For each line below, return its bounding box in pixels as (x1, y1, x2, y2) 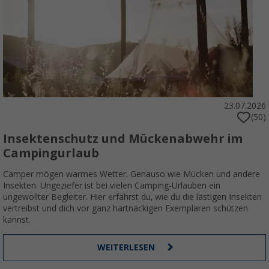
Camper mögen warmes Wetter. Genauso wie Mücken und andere (3, 169, 260, 180)
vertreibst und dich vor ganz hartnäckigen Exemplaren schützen (3, 204, 248, 214)
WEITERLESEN (97, 243, 157, 253)
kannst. (3, 215, 31, 225)
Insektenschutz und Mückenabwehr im (3, 131, 243, 147)
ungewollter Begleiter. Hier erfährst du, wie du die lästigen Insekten (3, 192, 262, 202)
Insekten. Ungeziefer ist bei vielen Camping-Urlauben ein (3, 181, 220, 191)
